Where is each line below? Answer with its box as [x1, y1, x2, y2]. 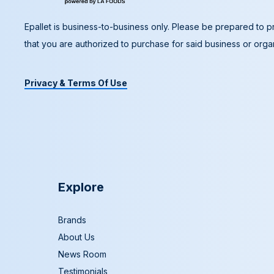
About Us [58, 232, 95, 243]
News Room [58, 249, 106, 260]
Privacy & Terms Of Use [24, 78, 127, 89]
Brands [58, 215, 86, 226]
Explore [58, 180, 104, 195]
